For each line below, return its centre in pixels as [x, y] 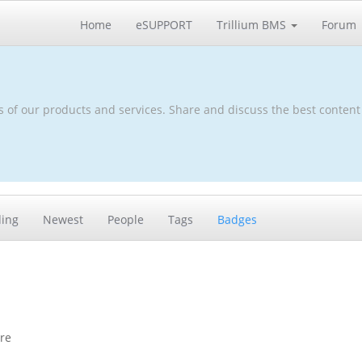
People [126, 219]
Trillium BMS [251, 24]
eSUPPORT [164, 24]
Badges [237, 219]
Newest [63, 219]
